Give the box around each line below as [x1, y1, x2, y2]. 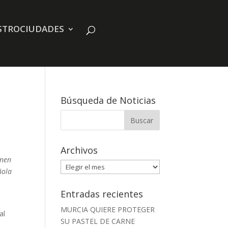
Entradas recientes [61, 188, 144, 200]
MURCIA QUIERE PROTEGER [61, 205, 155, 214]
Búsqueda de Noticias [61, 94, 156, 106]
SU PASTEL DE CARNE [61, 216, 135, 226]
